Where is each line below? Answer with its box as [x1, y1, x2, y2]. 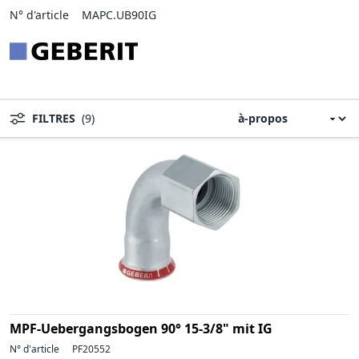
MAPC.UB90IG [82, 6, 156, 22]
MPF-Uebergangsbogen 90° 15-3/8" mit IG [10, 319, 272, 337]
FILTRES [32, 110, 75, 126]
